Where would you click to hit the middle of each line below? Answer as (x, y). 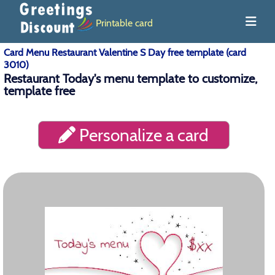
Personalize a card (142, 135)
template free (39, 91)
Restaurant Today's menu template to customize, (130, 79)
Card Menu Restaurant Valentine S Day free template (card (125, 52)
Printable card (124, 23)
